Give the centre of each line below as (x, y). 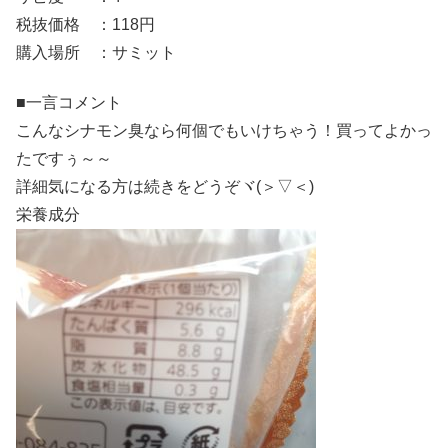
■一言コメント (69, 102)
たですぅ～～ (64, 158)
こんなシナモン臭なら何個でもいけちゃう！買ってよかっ (224, 130)
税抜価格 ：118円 (85, 24)
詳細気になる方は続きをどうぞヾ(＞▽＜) (165, 186)
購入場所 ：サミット (96, 52)
